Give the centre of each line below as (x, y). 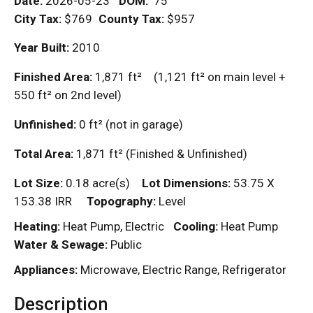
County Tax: (131, 19)
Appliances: (46, 270)
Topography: (121, 202)
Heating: (37, 227)
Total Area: (44, 154)
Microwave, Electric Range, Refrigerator (182, 270)
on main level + (245, 77)
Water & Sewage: (61, 245)
